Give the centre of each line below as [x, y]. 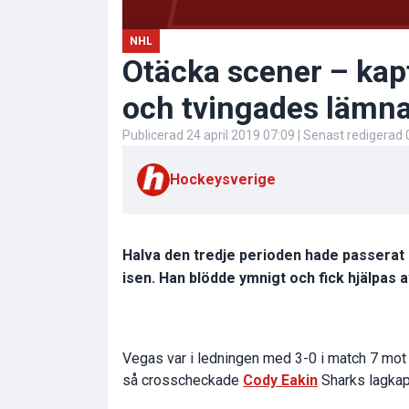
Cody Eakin [280, 380]
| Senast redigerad [350, 135]
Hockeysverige [223, 179]
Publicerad [154, 135]
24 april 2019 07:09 [241, 135]
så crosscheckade [183, 380]
